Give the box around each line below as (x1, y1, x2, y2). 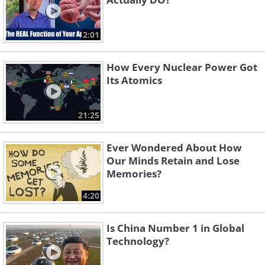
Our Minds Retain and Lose (106, 154, 240, 168)
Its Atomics (106, 73, 162, 88)
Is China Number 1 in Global (106, 221, 244, 235)
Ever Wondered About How (106, 141, 242, 155)
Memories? (106, 167, 161, 181)
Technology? (106, 234, 169, 248)
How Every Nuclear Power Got (106, 60, 257, 75)
